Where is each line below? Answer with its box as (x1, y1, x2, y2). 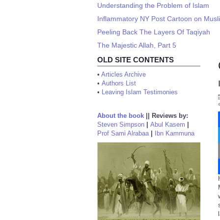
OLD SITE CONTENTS (97, 55, 174, 64)
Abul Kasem (150, 121, 185, 128)
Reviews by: (152, 112, 188, 119)
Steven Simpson (97, 121, 144, 128)
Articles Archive (101, 71, 146, 78)
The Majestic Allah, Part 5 (97, 41, 176, 49)
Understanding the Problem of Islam (97, 1, 209, 9)
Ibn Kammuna (155, 130, 194, 137)
